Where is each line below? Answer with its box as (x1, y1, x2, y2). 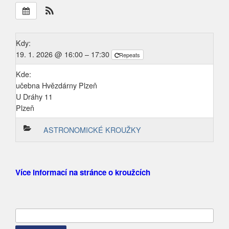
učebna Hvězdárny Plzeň (16, 80, 97, 90)
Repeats (119, 51, 142, 59)
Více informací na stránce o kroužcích (15, 167, 150, 178)
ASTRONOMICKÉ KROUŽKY (43, 125, 142, 135)
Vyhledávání (15, 211, 58, 221)
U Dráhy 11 (16, 91, 53, 102)
